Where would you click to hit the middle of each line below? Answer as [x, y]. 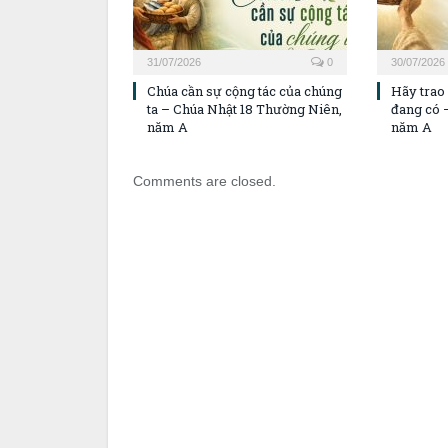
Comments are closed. [204, 181]
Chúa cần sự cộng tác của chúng [244, 91]
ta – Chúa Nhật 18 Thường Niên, [244, 109]
